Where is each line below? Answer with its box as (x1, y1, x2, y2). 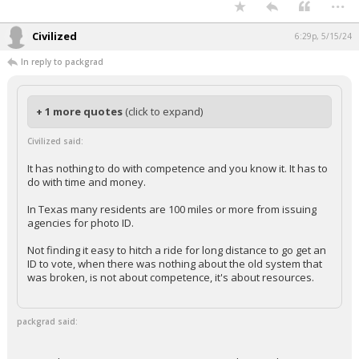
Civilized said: (27, 135, 83, 147)
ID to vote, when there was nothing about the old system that (27, 256, 322, 271)
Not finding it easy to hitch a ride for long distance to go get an (27, 243, 326, 257)
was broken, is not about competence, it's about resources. (27, 270, 314, 284)
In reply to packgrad (21, 56, 103, 67)
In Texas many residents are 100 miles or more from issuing (27, 202, 317, 216)
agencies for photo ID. (27, 216, 134, 230)
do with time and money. (27, 175, 146, 189)
